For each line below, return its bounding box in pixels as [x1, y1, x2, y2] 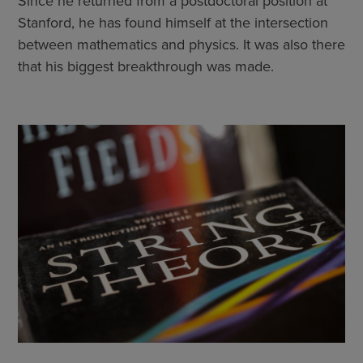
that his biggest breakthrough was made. [18, 55, 274, 77]
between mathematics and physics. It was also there [18, 33, 345, 55]
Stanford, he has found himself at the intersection [18, 11, 328, 33]
